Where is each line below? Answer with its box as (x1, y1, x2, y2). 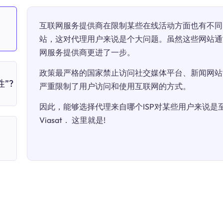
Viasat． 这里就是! (39, 115, 106, 125)
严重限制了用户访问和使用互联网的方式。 (39, 81, 191, 91)
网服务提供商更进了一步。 (39, 47, 135, 57)
